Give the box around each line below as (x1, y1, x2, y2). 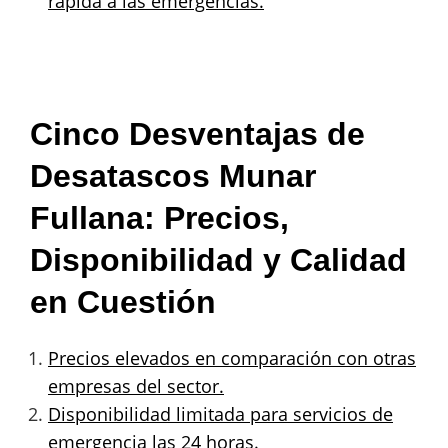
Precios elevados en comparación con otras (48, 345, 416, 370)
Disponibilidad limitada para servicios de (48, 401, 393, 426)
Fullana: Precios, (30, 199, 289, 236)
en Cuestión (30, 283, 216, 320)
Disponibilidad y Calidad (30, 241, 407, 278)
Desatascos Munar (30, 157, 316, 194)
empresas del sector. (48, 373, 224, 398)
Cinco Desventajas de (30, 115, 365, 152)
